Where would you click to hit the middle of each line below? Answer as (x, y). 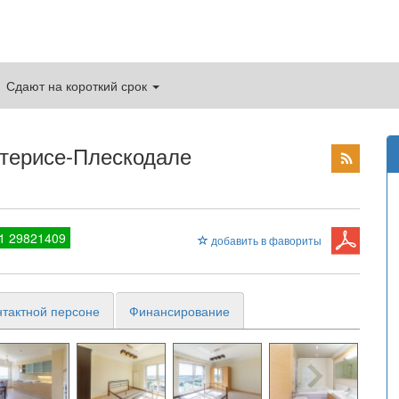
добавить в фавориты (265, 240)
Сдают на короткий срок (78, 85)
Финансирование (179, 311)
